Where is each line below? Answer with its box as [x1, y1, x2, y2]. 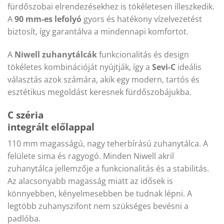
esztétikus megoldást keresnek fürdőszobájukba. [7, 86, 191, 97]
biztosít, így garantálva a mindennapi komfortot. [7, 26, 188, 37]
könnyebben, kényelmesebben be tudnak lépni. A [7, 188, 192, 199]
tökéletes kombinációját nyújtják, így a [7, 61, 152, 72]
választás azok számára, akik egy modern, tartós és [7, 73, 199, 85]
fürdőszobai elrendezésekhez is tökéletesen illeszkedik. [7, 1, 214, 12]
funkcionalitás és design [97, 48, 189, 60]
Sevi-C [152, 61, 175, 72]
